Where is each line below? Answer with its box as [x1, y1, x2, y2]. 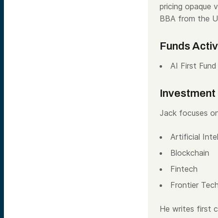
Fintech [170, 164, 198, 174]
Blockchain [170, 148, 209, 158]
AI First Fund [170, 61, 217, 71]
